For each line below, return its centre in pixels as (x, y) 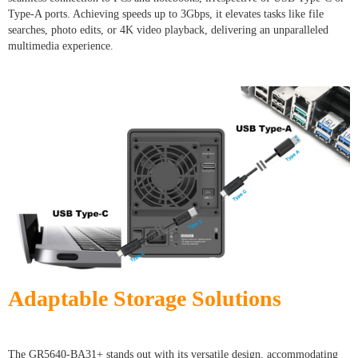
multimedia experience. (61, 46)
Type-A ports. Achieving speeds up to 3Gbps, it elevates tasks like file (166, 14)
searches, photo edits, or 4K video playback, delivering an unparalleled (168, 30)
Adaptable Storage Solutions (145, 298)
